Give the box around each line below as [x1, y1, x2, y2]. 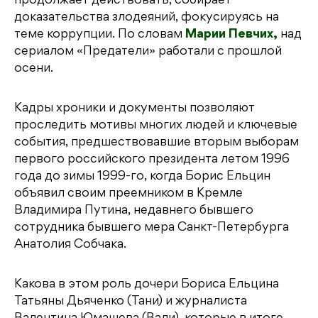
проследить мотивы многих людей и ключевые [14, 120, 297, 132]
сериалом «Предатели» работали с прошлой [14, 46, 282, 58]
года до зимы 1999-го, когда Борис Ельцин [14, 171, 270, 183]
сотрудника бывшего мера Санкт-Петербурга [14, 222, 289, 234]
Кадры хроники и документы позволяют [14, 103, 255, 115]
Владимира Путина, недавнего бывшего [14, 205, 253, 217]
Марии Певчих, [185, 29, 278, 41]
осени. [14, 63, 53, 75]
